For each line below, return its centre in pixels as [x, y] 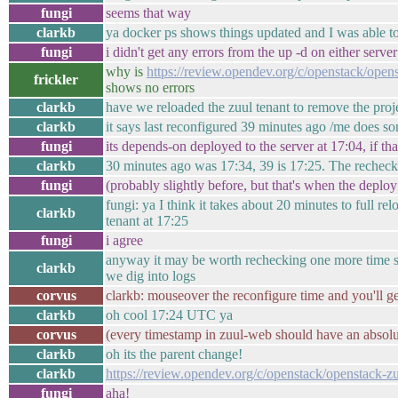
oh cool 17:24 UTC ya [169, 315]
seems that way [148, 13]
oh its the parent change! [174, 354]
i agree [124, 240]
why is [126, 72]
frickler [56, 80]
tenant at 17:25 [147, 221]
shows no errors [150, 88]
